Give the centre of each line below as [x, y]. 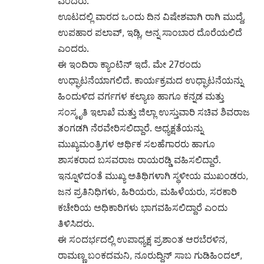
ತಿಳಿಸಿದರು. [76, 223]
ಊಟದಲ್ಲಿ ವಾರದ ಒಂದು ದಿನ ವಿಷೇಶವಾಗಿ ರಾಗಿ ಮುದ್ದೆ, [151, 16]
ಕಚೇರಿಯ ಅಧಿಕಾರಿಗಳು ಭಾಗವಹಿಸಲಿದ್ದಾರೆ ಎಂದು [143, 207]
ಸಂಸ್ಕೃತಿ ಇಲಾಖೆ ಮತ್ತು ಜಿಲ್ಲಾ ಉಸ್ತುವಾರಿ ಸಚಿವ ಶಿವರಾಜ [154, 112]
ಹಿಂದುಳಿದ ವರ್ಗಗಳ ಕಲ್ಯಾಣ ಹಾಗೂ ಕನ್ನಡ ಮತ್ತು [141, 96]
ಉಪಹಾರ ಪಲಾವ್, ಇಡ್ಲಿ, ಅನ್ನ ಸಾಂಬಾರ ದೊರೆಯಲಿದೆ [150, 32]
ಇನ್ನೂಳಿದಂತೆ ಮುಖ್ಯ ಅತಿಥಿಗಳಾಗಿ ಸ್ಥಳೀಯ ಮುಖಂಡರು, [153, 176]
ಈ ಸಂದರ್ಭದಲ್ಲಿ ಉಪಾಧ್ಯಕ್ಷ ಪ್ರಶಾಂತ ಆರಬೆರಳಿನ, [143, 239]
